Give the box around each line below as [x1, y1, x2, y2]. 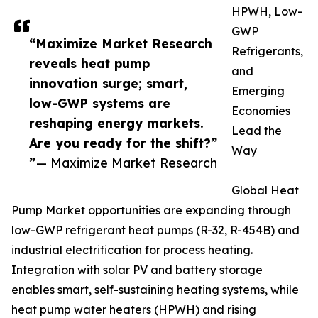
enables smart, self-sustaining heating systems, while [11, 282, 299, 297]
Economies [231, 103, 290, 118]
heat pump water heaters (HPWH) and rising [11, 302, 256, 317]
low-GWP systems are [29, 94, 170, 111]
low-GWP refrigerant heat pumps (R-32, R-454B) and [11, 222, 300, 237]
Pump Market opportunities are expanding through [11, 202, 291, 217]
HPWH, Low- [231, 4, 302, 18]
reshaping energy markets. [29, 114, 204, 131]
